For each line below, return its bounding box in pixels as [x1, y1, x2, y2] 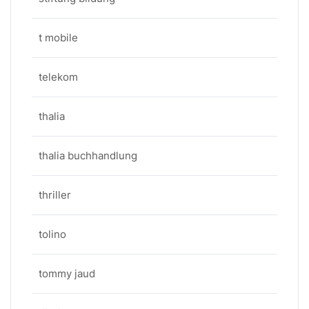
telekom [39, 70, 78, 83]
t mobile [39, 31, 78, 44]
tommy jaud [39, 267, 95, 280]
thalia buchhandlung [39, 149, 137, 162]
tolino [39, 228, 66, 241]
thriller [39, 188, 71, 201]
